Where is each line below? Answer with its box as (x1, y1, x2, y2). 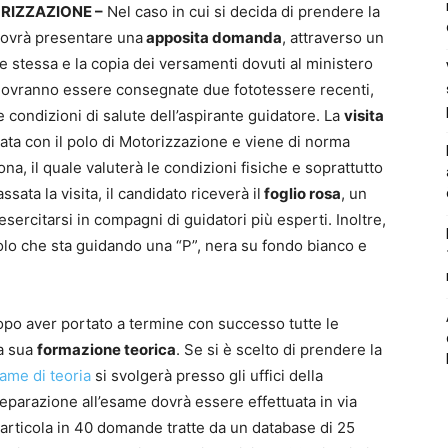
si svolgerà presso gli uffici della (91, 365, 323, 385)
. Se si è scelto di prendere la (176, 339, 382, 359)
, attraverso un (282, 27, 384, 47)
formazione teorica (37, 339, 176, 359)
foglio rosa (261, 183, 341, 203)
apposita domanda (143, 27, 282, 47)
